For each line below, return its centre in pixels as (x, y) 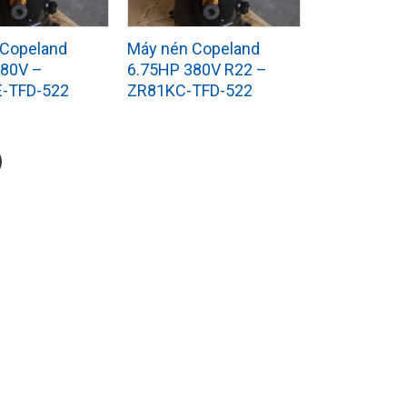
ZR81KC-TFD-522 (189, 90)
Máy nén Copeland (193, 49)
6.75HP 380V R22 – (197, 69)
